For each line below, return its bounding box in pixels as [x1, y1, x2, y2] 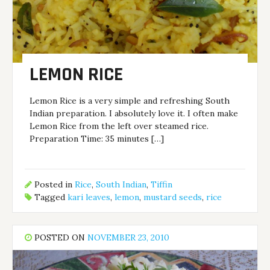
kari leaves [67, 192, 111, 203]
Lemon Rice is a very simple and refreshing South [30, 95, 230, 106]
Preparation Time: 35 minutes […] [30, 133, 165, 144]
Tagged [32, 192, 68, 203]
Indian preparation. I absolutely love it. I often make [30, 107, 239, 119]
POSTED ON [32, 232, 88, 243]
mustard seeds [143, 192, 202, 203]
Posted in [32, 179, 75, 190]
